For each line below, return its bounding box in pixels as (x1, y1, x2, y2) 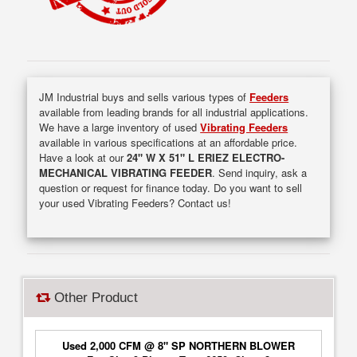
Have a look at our (39, 149, 127, 165)
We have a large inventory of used (39, 119, 201, 135)
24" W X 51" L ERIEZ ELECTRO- (127, 149, 285, 165)
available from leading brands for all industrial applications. (39, 104, 309, 120)
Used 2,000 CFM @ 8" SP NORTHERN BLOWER (62, 338, 295, 353)
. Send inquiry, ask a (212, 164, 308, 180)
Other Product (50, 290, 139, 305)
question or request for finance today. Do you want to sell (39, 179, 303, 195)
